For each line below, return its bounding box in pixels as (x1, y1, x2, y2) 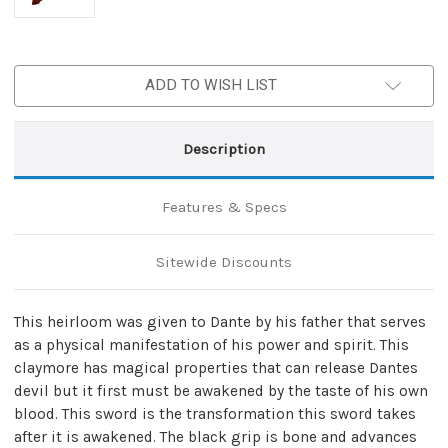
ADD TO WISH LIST (145, 75, 277, 94)
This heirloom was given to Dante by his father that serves (14, 312, 426, 331)
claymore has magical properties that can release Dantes (14, 358, 418, 377)
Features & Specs (161, 197, 287, 216)
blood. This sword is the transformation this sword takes (14, 404, 416, 423)
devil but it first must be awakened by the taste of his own (14, 381, 428, 400)
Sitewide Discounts (156, 252, 292, 271)
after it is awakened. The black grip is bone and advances (14, 427, 417, 446)
